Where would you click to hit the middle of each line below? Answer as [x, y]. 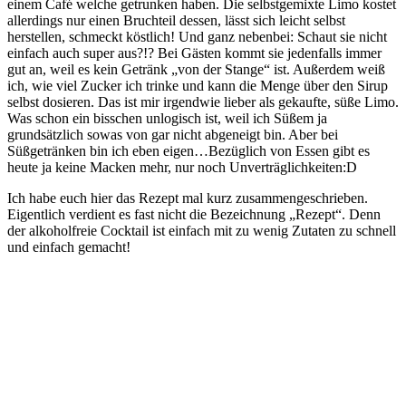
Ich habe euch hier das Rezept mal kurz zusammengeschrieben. [188, 198]
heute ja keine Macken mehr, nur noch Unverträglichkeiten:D [182, 167]
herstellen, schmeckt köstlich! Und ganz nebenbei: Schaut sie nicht [197, 36]
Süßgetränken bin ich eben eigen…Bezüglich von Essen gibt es [188, 150]
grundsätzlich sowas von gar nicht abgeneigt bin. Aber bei [173, 134]
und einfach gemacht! [69, 246]
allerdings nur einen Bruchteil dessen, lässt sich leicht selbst [176, 20]
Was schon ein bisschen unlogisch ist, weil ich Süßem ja [167, 118]
